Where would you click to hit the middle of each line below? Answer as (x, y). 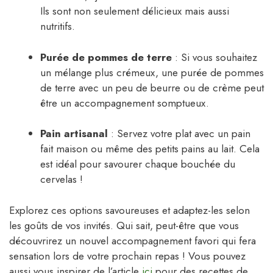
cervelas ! (62, 179)
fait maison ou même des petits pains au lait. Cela (150, 149)
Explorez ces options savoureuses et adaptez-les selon (129, 210)
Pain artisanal (74, 134)
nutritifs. (58, 27)
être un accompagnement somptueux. (125, 103)
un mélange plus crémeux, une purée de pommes (152, 72)
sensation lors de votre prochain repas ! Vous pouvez (127, 256)
